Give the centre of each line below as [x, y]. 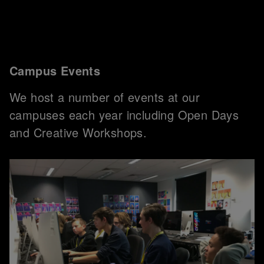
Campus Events [55, 71]
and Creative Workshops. [78, 133]
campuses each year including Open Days [124, 115]
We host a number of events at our [105, 97]
